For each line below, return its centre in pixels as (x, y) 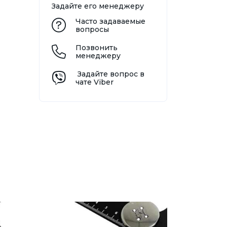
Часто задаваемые (110, 22)
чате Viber (94, 82)
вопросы (92, 30)
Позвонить (96, 48)
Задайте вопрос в (111, 74)
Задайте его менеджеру (98, 6)
